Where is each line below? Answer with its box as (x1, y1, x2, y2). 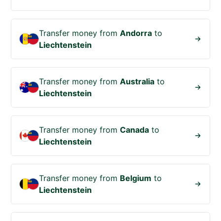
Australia (120, 76, 155, 87)
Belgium (120, 173, 152, 184)
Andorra (120, 28, 152, 38)
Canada (120, 125, 149, 135)
